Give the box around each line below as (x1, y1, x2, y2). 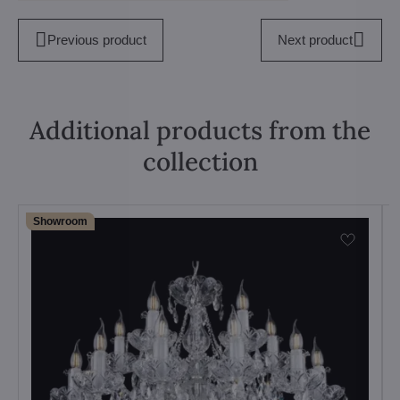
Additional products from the (29, 113, 371, 146)
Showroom (33, 214, 87, 228)
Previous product (46, 31, 146, 47)
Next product (278, 31, 354, 47)
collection (142, 145, 258, 178)
